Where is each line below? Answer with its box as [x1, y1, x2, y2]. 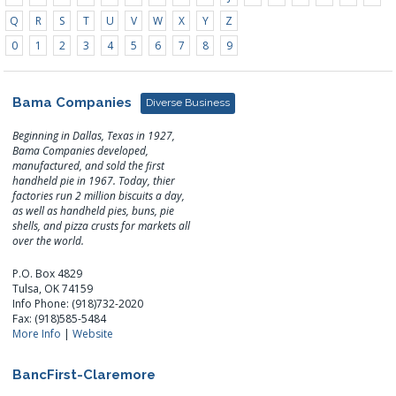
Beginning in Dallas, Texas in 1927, [12, 127, 176, 143]
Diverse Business [146, 96, 231, 110]
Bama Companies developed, [12, 142, 149, 158]
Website [72, 325, 114, 341]
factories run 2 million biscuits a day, [12, 187, 186, 203]
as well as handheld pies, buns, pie [12, 202, 175, 218]
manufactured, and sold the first [12, 157, 165, 173]
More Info [12, 325, 62, 341]
